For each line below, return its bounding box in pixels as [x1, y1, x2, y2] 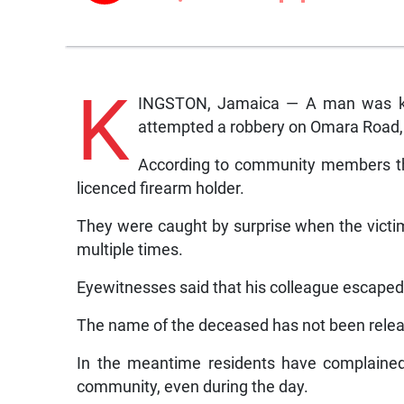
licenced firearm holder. [77, 179, 245, 197]
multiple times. [77, 240, 184, 259]
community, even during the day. [77, 377, 309, 396]
